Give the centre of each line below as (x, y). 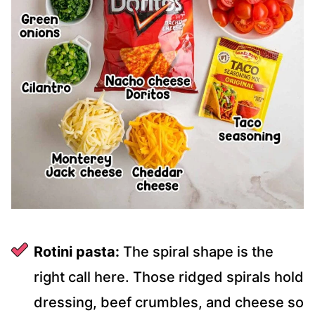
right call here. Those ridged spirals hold (169, 277)
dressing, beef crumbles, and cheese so (169, 303)
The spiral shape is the (197, 252)
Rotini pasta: (77, 252)
